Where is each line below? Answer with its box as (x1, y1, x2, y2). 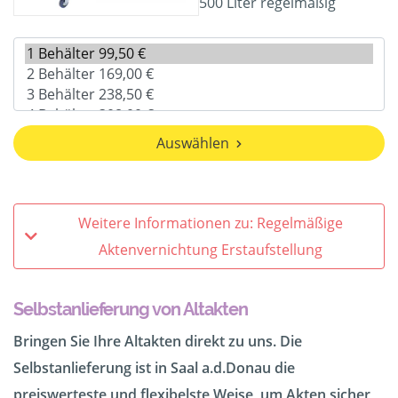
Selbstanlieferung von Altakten (13, 298, 248, 321)
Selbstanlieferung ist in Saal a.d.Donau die (13, 358, 295, 378)
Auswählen (156, 133, 229, 154)
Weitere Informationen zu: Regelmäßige (78, 213, 343, 234)
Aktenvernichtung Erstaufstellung (99, 240, 322, 260)
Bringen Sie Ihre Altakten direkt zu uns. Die (13, 331, 302, 352)
